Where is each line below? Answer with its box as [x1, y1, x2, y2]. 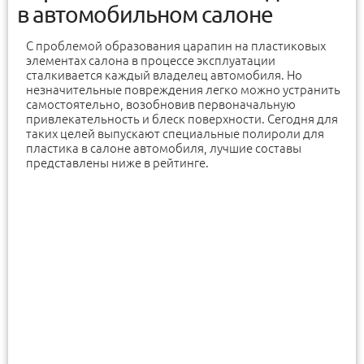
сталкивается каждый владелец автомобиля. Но [26, 68, 302, 82]
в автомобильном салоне [17, 2, 273, 27]
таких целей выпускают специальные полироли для [26, 127, 324, 141]
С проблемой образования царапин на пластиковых [26, 39, 326, 53]
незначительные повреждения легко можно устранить [26, 83, 340, 97]
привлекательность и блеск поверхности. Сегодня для [26, 112, 338, 126]
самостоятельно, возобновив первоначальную [26, 97, 296, 111]
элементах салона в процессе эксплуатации [26, 54, 275, 67]
